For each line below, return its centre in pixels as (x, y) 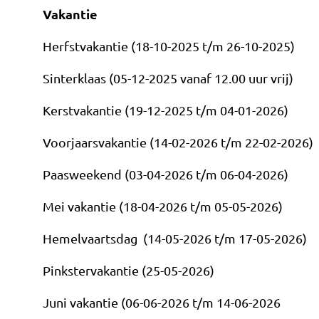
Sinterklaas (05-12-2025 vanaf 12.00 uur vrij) (168, 78)
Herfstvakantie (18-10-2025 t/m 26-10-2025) (169, 46)
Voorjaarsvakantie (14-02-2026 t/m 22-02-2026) (178, 142)
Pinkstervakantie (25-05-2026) (129, 270)
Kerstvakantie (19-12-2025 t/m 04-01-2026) (166, 110)
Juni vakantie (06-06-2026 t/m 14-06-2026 (162, 302)
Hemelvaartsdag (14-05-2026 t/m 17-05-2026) (175, 238)
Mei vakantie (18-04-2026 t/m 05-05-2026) (163, 206)
